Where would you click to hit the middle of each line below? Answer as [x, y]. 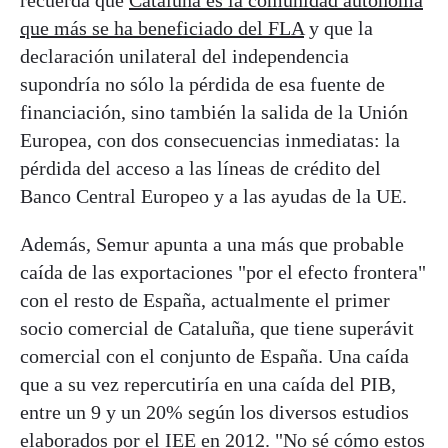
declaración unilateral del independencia [184, 55]
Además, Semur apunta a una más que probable [212, 243]
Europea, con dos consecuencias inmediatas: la [210, 139]
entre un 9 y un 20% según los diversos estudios [214, 411]
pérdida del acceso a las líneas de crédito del [200, 167]
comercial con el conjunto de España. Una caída [214, 355]
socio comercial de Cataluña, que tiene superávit [217, 327]
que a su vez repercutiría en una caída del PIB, [208, 383]
